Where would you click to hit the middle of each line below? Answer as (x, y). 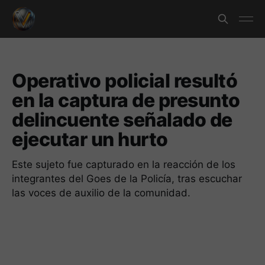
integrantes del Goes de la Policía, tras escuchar (127, 179)
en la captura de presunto (126, 100)
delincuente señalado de (122, 120)
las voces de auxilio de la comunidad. (101, 193)
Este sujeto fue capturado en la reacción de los (124, 164)
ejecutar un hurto (90, 139)
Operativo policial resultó (125, 81)
